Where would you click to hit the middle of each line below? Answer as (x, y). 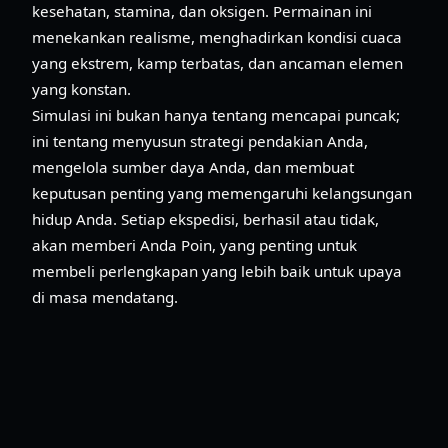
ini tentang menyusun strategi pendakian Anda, (200, 140)
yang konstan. (81, 88)
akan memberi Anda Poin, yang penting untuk (194, 244)
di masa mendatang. (105, 296)
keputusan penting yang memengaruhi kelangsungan (222, 192)
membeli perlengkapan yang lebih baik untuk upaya (217, 270)
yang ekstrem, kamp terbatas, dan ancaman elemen (217, 62)
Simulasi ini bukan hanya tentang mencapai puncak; (216, 114)
